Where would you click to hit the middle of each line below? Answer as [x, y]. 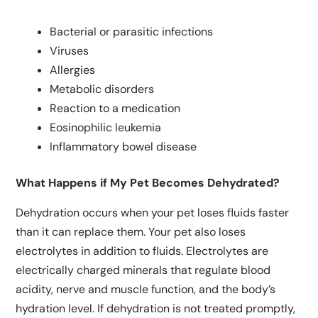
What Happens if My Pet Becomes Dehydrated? [148, 182]
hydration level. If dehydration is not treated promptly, [156, 308]
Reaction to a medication [115, 108]
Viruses [70, 50]
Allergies [73, 70]
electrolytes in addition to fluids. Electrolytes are [142, 251]
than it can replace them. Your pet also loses [131, 231]
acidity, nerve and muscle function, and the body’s [146, 289]
